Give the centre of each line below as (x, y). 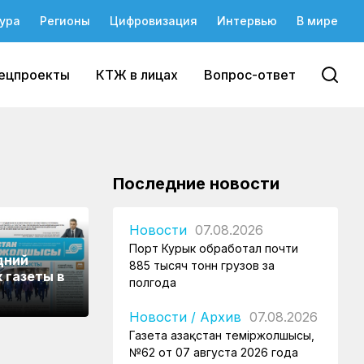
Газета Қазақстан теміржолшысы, (222, 335)
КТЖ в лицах (137, 75)
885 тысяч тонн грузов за (202, 265)
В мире (317, 21)
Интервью (247, 21)
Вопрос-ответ (250, 75)
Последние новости (196, 184)
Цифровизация (154, 21)
